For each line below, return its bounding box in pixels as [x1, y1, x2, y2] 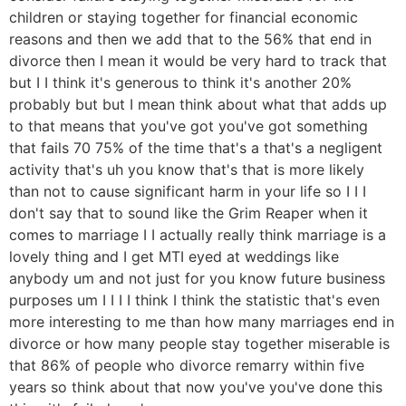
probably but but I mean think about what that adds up [9, 94, 387, 113]
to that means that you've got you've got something [9, 116, 368, 135]
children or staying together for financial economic [9, 7, 358, 26]
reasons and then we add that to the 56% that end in [9, 29, 372, 48]
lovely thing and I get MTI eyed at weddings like [9, 246, 339, 266]
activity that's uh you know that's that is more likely [9, 159, 364, 179]
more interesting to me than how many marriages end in [9, 312, 394, 331]
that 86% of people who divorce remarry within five [9, 355, 364, 374]
